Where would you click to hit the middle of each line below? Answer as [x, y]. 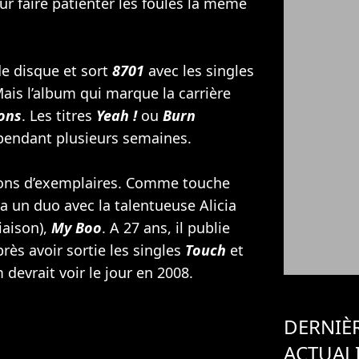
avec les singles [199, 70]
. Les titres [59, 115]
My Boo [77, 227]
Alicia [218, 205]
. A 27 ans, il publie [166, 227]
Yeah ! [117, 115]
